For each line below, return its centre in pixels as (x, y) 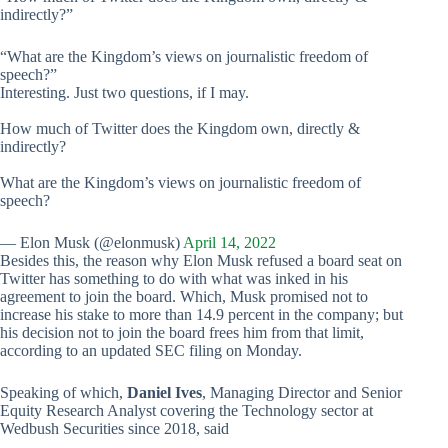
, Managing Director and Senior (302, 392)
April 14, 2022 (229, 242)
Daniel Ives (164, 392)
